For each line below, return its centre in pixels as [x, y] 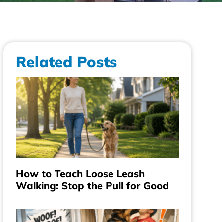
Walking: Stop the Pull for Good [93, 186]
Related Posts [67, 62]
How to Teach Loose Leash [81, 174]
